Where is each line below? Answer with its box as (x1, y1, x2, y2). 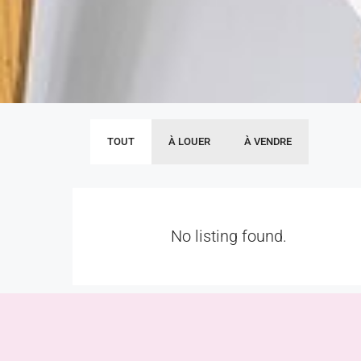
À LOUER (168, 135, 210, 147)
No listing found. (171, 226, 287, 246)
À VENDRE (244, 135, 292, 147)
